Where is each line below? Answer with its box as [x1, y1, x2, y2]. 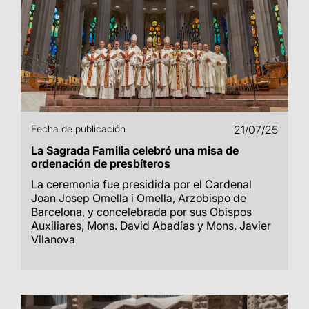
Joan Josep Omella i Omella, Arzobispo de [31, 191, 246, 205]
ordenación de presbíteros [31, 157, 170, 170]
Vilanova [31, 232, 75, 246]
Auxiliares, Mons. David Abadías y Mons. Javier [31, 219, 271, 232]
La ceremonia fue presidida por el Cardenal [31, 177, 252, 191]
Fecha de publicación [31, 123, 126, 134]
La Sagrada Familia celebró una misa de [31, 143, 239, 157]
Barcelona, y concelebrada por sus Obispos [31, 205, 252, 219]
